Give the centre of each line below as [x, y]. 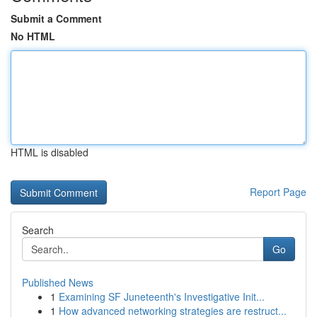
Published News [58, 282]
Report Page [278, 192]
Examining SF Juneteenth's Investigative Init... [162, 296]
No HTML [33, 36]
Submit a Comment [56, 18]
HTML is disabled [50, 152]
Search [38, 230]
